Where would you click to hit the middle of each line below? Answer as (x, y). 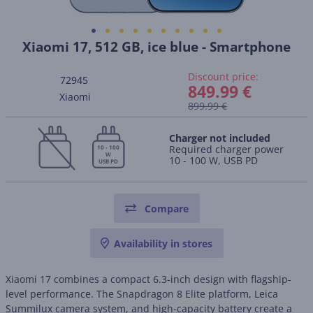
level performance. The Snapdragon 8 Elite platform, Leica (142, 294)
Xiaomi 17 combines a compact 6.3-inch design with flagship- (148, 279)
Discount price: (224, 77)
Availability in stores (163, 243)
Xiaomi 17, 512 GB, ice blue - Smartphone (156, 47)
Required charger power (226, 149)
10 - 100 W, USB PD (213, 160)
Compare (166, 209)
